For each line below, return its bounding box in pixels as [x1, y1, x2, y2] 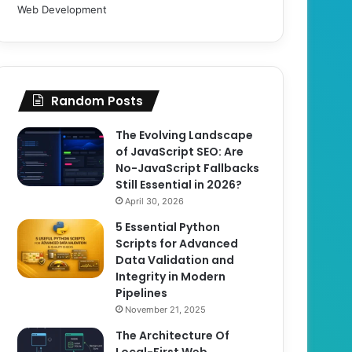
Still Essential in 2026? [115, 176, 243, 192]
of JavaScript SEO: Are [115, 143, 244, 159]
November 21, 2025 [125, 303, 207, 315]
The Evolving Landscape [115, 126, 254, 143]
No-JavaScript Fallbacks [115, 159, 260, 176]
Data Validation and [115, 251, 235, 268]
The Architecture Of [115, 327, 230, 343]
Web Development [17, 2, 108, 16]
